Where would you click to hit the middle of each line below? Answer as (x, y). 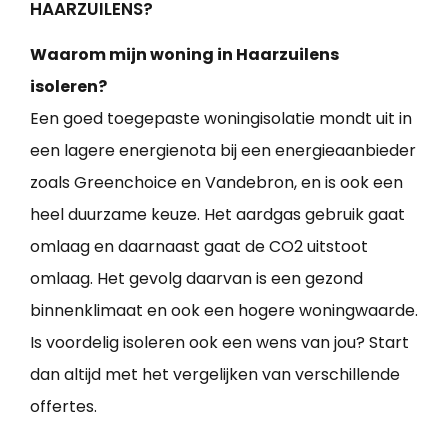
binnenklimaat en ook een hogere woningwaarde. (224, 310)
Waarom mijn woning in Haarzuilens (184, 54)
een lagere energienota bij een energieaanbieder (223, 150)
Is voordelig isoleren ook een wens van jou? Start (219, 342)
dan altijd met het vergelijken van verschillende (215, 374)
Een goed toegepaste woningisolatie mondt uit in (221, 118)
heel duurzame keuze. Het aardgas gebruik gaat (217, 214)
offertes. (63, 406)
